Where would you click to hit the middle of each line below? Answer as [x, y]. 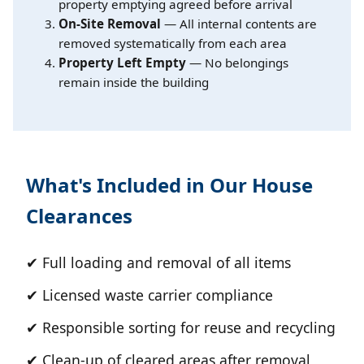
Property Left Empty [122, 63]
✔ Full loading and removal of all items [158, 263]
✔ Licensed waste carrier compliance [149, 295]
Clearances [79, 216]
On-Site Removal [110, 24]
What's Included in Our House [169, 185]
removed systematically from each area [173, 43]
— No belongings [237, 63]
